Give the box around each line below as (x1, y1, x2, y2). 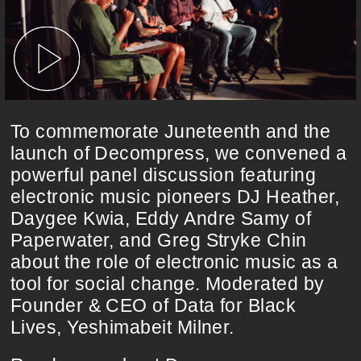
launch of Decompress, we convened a (10, 142, 346, 164)
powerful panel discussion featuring (10, 164, 316, 185)
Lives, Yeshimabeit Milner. (10, 316, 234, 338)
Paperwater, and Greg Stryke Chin (10, 229, 307, 251)
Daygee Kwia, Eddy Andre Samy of (10, 207, 312, 229)
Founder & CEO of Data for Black (10, 294, 297, 316)
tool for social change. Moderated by (10, 272, 325, 294)
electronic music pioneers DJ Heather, (10, 185, 340, 207)
